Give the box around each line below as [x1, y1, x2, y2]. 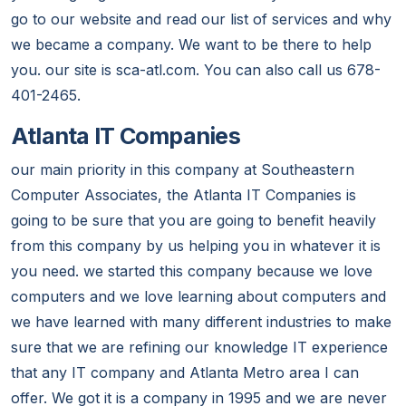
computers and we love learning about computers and [11, 287, 386, 306]
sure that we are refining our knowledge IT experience [11, 338, 388, 357]
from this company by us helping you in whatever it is [11, 237, 381, 256]
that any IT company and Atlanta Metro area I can [11, 363, 359, 382]
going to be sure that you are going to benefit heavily [11, 211, 376, 230]
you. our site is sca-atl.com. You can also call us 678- [11, 61, 381, 80]
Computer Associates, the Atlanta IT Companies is [11, 186, 356, 205]
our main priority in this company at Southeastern [11, 160, 354, 179]
